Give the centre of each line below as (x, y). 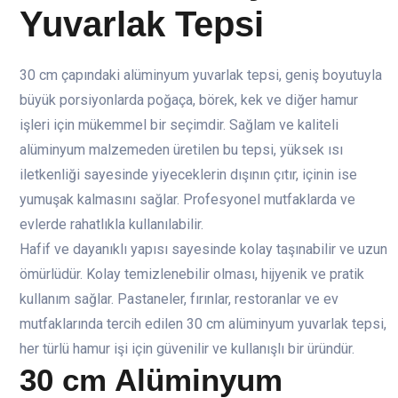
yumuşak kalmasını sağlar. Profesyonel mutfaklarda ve (187, 200)
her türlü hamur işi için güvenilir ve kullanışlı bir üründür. (187, 349)
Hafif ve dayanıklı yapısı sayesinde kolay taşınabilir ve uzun (203, 250)
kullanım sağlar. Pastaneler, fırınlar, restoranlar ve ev (179, 299)
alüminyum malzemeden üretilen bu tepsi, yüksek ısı (181, 150)
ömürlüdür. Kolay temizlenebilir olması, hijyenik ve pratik (192, 275)
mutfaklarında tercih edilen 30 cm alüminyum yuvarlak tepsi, (203, 324)
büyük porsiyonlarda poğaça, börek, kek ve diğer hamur (189, 100)
